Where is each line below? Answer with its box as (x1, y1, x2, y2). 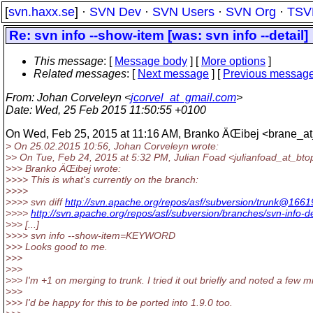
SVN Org (226, 5, 276, 19)
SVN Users (152, 5, 214, 19)
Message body (115, 55, 187, 67)
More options (201, 55, 265, 67)
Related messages (34, 68, 126, 80)
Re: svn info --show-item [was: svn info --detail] (9, 28, 308, 43)
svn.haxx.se (8, 5, 75, 19)
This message (34, 55, 103, 67)
